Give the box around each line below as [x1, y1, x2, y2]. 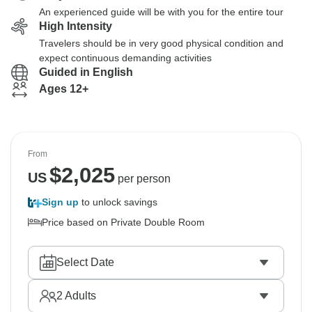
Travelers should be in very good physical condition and [39, 38, 283, 49]
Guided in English [39, 66, 133, 78]
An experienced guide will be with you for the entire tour [39, 6, 283, 17]
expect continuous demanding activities [39, 52, 212, 63]
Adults [63, 290, 96, 302]
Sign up [42, 196, 79, 208]
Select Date [56, 256, 114, 268]
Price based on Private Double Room [42, 217, 205, 228]
